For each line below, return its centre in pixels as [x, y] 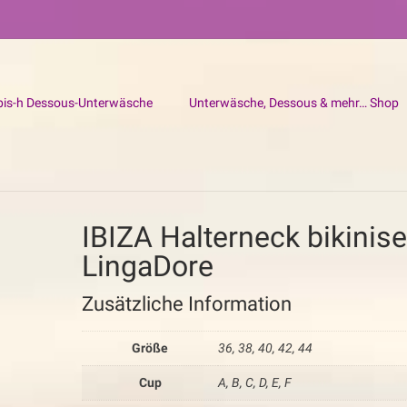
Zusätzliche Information [187, 304]
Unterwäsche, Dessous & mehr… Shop [294, 103]
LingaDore [148, 266]
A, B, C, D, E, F [255, 382]
